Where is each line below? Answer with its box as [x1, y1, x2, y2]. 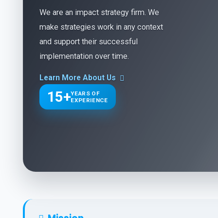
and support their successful [39, 37, 138, 47]
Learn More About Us [39, 73, 116, 83]
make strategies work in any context [39, 22, 163, 32]
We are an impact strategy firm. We [39, 8, 159, 18]
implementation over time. [39, 52, 129, 61]
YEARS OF [71, 90, 100, 97]
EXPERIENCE [71, 97, 108, 104]
